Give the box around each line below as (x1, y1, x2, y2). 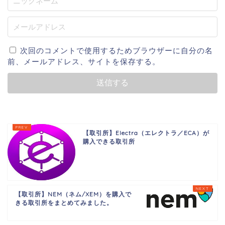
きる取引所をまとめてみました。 (15, 199, 113, 207)
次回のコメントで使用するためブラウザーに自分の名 (20, 46, 213, 56)
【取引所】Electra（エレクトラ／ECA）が (82, 129, 209, 137)
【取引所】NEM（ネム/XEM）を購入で (15, 190, 132, 198)
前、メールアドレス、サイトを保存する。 (8, 57, 160, 67)
